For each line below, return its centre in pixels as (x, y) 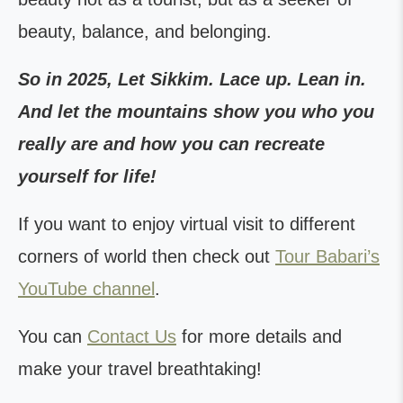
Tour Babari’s (327, 256)
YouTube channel (86, 289)
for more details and (259, 336)
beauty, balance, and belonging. (145, 31)
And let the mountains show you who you (196, 112)
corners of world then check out (147, 256)
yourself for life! (87, 176)
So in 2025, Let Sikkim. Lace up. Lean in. (192, 79)
